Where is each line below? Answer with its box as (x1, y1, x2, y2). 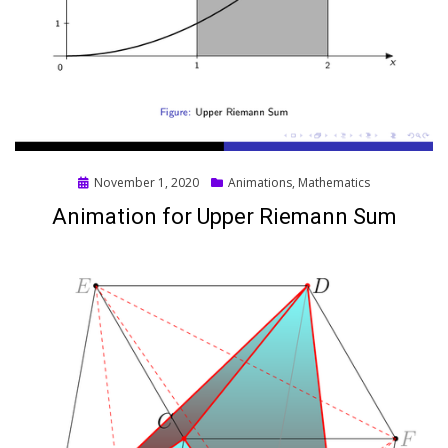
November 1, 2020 (94, 174, 199, 192)
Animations (228, 174, 292, 192)
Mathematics (298, 174, 370, 192)
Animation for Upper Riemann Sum (51, 204, 397, 230)
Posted (77, 173, 117, 191)
